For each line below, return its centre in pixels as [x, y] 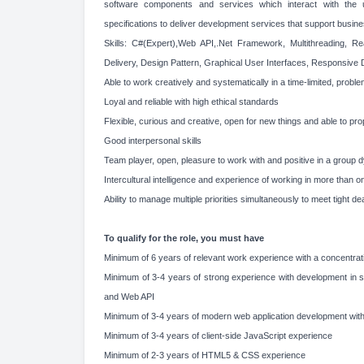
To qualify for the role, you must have [184, 238]
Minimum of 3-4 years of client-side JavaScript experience [218, 336]
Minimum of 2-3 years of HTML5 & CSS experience [205, 355]
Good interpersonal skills [153, 141]
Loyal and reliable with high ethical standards [191, 102]
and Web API [129, 297]
